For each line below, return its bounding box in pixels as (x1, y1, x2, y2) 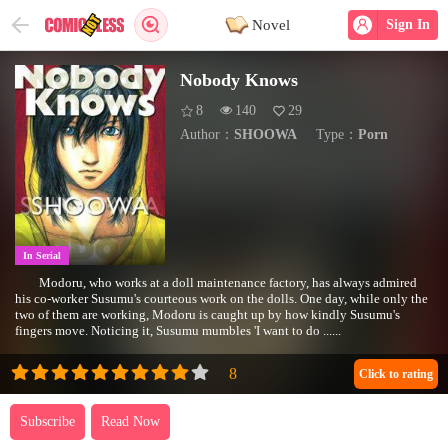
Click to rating (359, 367, 433, 381)
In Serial (23, 250, 61, 261)
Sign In (382, 17, 430, 32)
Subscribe (20, 414, 75, 429)
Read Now (101, 414, 160, 429)
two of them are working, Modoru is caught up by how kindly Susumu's (15, 307, 400, 322)
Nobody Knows (180, 70, 298, 90)
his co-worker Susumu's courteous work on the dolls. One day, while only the (15, 291, 428, 306)
